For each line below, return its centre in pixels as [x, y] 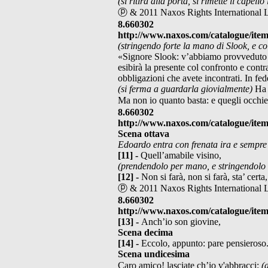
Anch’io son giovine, [181, 221]
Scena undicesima [154, 254]
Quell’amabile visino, [181, 155]
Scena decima [145, 232]
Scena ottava [144, 133]
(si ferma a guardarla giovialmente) [186, 89]
